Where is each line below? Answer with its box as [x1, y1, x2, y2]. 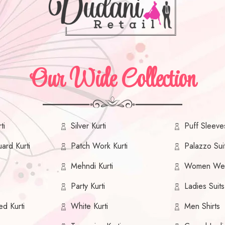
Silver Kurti [71, 120, 106, 132]
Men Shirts [184, 200, 220, 212]
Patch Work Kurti [71, 140, 128, 152]
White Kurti [71, 200, 108, 212]
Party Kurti [71, 180, 105, 192]
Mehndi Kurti [71, 160, 114, 172]
